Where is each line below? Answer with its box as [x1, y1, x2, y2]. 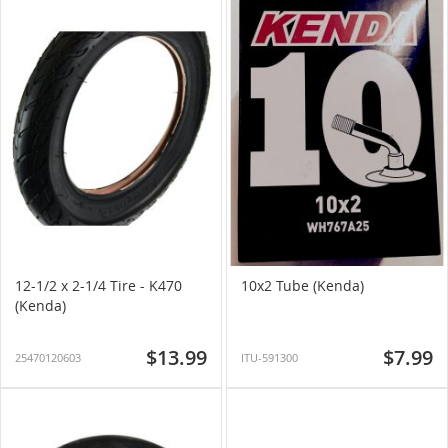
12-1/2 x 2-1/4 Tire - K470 [15, 276, 182, 295]
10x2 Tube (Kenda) [241, 276, 364, 295]
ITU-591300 [241, 350, 298, 365]
